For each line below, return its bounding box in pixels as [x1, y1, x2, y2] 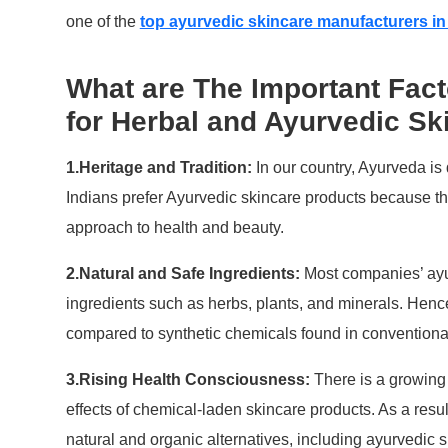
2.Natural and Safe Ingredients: [65, 265, 300, 283]
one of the [65, 13, 140, 31]
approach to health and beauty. [65, 219, 284, 237]
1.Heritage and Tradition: [65, 159, 252, 177]
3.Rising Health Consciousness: [65, 371, 314, 389]
